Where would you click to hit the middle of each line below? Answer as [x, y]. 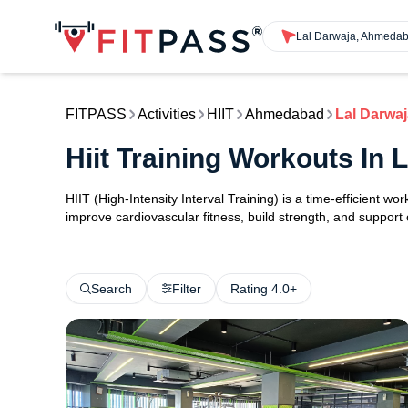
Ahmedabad [285, 114]
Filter [187, 289]
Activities [167, 114]
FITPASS [96, 114]
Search [112, 289]
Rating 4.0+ [264, 289]
